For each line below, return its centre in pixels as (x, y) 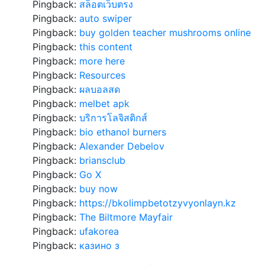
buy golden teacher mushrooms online (165, 33)
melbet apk (104, 104)
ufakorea (99, 231)
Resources (102, 75)
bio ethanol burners (123, 132)
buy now (98, 189)
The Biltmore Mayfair (126, 217)
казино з (99, 245)
